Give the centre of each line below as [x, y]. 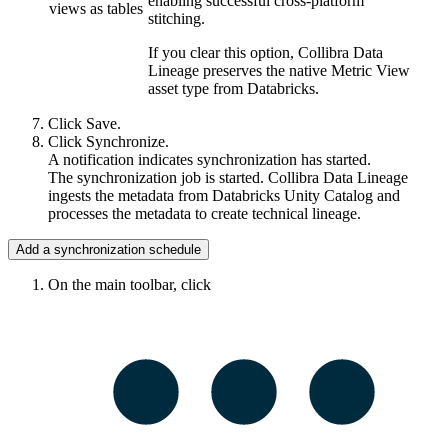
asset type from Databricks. [233, 89]
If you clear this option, [223, 53]
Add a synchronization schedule [108, 250]
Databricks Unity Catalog [292, 196]
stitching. [176, 19]
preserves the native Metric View [304, 71]
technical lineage [304, 214]
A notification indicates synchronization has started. [209, 160]
